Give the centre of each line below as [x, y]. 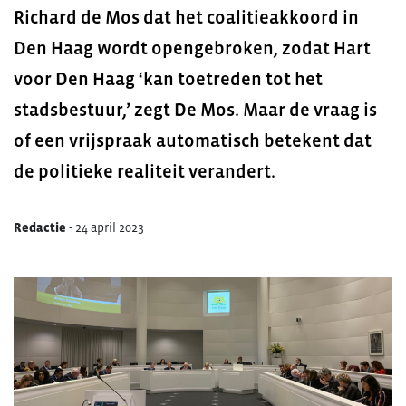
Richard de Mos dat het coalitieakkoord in [186, 17]
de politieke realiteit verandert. [145, 171]
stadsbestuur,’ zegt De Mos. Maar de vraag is [195, 110]
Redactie [40, 227]
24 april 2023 [110, 227]
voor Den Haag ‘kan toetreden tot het [168, 79]
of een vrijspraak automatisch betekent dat [193, 140]
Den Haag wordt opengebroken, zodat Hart [192, 48]
